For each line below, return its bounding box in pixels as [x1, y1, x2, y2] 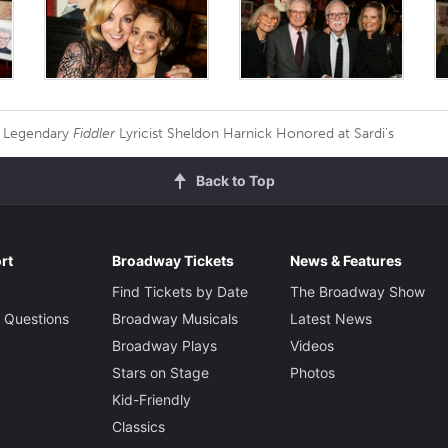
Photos [289, 363, 335, 381]
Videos [289, 336, 334, 354]
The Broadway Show [289, 282, 425, 300]
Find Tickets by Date [111, 282, 248, 300]
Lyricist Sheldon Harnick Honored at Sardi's [115, 124, 394, 142]
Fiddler [73, 124, 115, 142]
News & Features [289, 251, 402, 269]
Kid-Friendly [111, 390, 191, 408]
